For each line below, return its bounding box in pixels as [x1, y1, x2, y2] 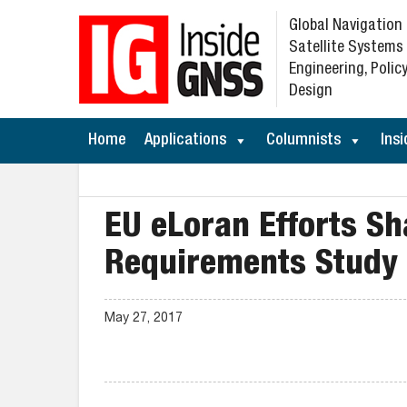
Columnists [266, 133, 341, 149]
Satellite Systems [289, 40, 403, 56]
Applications [144, 133, 226, 149]
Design [289, 84, 333, 100]
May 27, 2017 [104, 313, 183, 325]
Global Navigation [289, 18, 402, 35]
